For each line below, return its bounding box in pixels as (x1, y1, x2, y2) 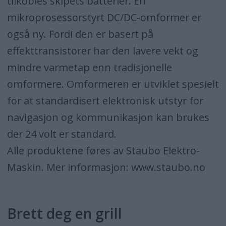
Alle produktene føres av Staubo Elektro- (7, 144, 200, 158)
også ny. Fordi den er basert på (7, 27, 153, 41)
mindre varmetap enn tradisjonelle (7, 61, 172, 75)
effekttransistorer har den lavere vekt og (7, 44, 198, 58)
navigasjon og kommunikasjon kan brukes (7, 110, 209, 125)
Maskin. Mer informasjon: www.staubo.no (7, 160, 205, 175)
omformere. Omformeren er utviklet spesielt (7, 77, 219, 91)
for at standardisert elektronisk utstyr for (7, 94, 203, 108)
